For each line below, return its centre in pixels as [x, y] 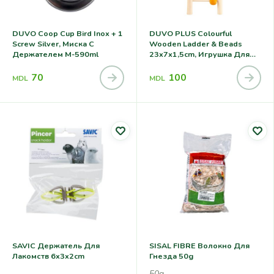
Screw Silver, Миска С [53, 44]
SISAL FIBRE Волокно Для [199, 245]
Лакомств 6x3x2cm [68, 256]
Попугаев [168, 65]
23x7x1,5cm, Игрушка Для [199, 54]
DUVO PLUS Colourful [191, 34]
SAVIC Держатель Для [56, 245]
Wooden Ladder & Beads [196, 44]
